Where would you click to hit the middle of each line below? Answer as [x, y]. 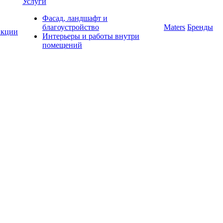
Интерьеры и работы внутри [91, 36]
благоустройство [71, 27]
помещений [62, 45]
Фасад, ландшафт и [75, 18]
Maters [174, 27]
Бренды [200, 27]
